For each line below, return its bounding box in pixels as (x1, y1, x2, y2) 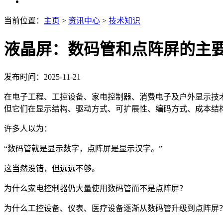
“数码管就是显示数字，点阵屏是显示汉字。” (4, 144, 162, 153)
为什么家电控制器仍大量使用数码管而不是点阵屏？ (4, 184, 187, 193)
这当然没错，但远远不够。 (4, 164, 100, 173)
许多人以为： (4, 124, 52, 133)
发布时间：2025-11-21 (4, 72, 81, 81)
